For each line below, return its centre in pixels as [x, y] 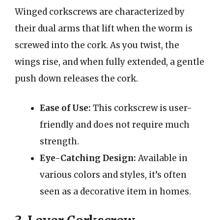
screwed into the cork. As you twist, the [97, 45]
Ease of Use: [65, 108]
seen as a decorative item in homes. [115, 191]
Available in [162, 158]
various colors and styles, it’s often [113, 175]
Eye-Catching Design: [88, 158]
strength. [59, 141]
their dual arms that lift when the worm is [104, 28]
